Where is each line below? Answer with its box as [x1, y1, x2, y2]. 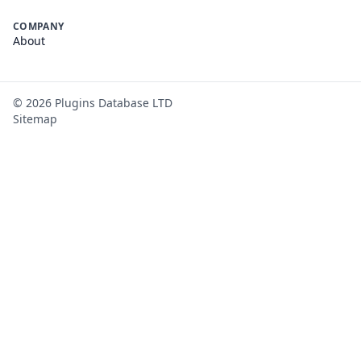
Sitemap [13, 111, 57, 127]
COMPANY [13, 19, 64, 33]
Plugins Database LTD [52, 95, 172, 110]
